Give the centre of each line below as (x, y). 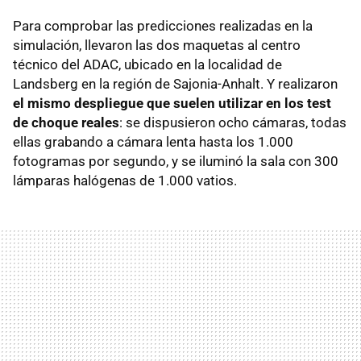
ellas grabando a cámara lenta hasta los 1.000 (153, 142)
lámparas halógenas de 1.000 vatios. (125, 181)
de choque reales (66, 123)
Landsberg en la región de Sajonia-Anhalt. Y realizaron (175, 84)
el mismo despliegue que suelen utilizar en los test (172, 104)
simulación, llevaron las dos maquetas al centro (157, 46)
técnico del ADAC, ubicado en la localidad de (147, 65)
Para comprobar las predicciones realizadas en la (163, 26)
